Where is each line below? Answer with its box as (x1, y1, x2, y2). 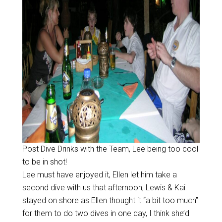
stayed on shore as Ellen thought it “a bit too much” (22, 196, 198, 205)
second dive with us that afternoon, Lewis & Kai (22, 183, 185, 192)
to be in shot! (22, 157, 67, 166)
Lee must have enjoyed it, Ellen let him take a (22, 170, 177, 179)
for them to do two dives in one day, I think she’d (22, 209, 189, 218)
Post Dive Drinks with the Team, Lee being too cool (22, 144, 198, 154)
